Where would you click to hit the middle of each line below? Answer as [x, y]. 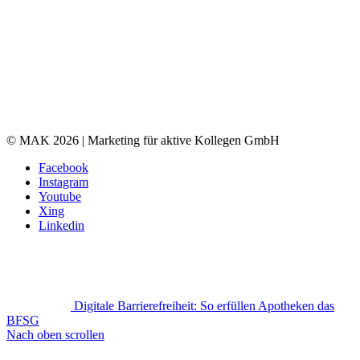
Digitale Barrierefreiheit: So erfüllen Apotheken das [204, 306]
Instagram [63, 182]
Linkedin [61, 226]
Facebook [63, 168]
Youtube [60, 197]
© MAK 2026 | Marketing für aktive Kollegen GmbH [143, 141]
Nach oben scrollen [55, 335]
